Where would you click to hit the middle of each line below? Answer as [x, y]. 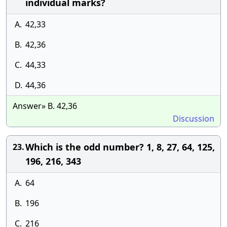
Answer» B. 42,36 [45, 106]
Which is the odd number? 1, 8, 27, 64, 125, [120, 147]
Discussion [194, 119]
